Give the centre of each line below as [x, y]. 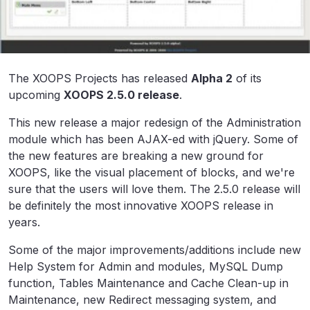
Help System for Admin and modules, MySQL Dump [146, 266]
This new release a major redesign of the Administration [155, 122]
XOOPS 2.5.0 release [121, 94]
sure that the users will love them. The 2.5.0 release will [154, 189]
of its [247, 78]
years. [24, 222]
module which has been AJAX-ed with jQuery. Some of [153, 139]
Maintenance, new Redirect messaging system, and [142, 299]
